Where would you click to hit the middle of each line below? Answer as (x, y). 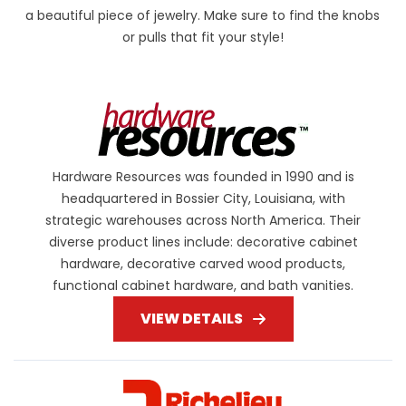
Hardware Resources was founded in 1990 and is (203, 176)
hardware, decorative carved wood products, (203, 263)
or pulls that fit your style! (203, 37)
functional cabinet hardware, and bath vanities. (203, 285)
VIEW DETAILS (191, 318)
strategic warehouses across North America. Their (203, 220)
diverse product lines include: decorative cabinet (203, 242)
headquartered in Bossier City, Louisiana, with (203, 198)
